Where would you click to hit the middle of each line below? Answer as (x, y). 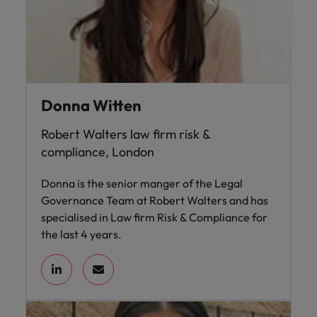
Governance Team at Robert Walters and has (155, 200)
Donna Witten (91, 105)
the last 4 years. (81, 234)
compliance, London (98, 152)
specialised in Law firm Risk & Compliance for (154, 217)
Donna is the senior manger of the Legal (142, 183)
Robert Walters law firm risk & (126, 134)
